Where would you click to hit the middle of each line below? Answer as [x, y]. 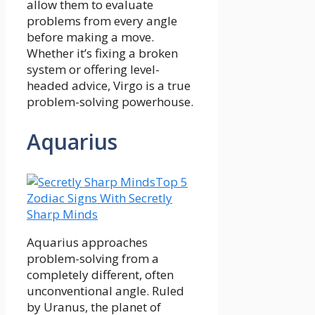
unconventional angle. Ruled [105, 290]
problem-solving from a [93, 258]
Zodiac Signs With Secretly [99, 198]
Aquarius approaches [87, 242]
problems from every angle [102, 20]
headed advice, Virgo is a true [109, 85]
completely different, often [100, 274]
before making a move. [90, 37]
